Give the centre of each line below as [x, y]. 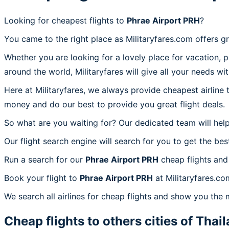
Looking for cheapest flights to [65, 20]
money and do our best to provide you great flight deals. [114, 104]
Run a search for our [45, 159]
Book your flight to [42, 178]
